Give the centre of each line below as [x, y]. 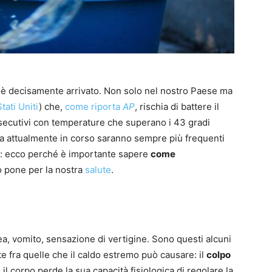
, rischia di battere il [177, 107]
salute [98, 170]
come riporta [93, 107]
